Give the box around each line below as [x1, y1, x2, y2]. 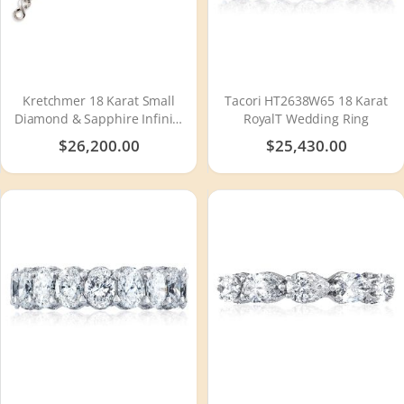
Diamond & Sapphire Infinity [14, 109, 184, 127]
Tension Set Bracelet [38, 127, 160, 145]
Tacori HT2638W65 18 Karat [225, 91, 388, 109]
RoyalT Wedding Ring [243, 109, 370, 127]
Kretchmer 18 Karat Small [23, 91, 175, 109]
